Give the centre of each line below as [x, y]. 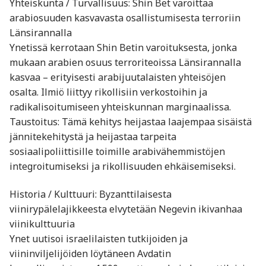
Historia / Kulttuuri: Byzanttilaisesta [91, 194]
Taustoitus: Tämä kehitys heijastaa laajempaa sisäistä [131, 121]
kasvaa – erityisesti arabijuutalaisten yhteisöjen [118, 77]
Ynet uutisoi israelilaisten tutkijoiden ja [99, 239]
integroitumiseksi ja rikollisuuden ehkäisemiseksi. [123, 166]
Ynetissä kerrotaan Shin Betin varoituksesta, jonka [123, 47]
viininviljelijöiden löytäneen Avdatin [90, 254]
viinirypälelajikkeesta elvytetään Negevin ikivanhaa [126, 209]
